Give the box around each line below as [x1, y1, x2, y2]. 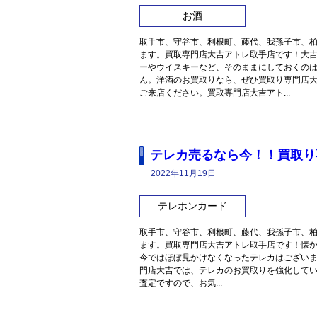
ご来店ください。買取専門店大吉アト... [139, 88, 290, 98]
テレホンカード [158, 200, 227, 212]
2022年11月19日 [151, 168, 216, 179]
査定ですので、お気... [139, 278, 222, 289]
